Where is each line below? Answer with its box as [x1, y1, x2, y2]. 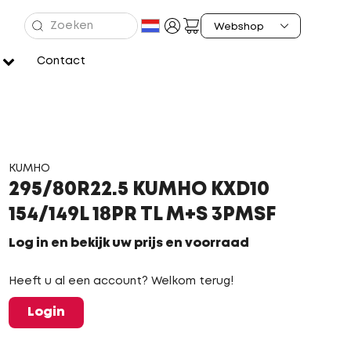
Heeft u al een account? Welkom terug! [8, 277, 233, 286]
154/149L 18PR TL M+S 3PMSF [8, 207, 276, 223]
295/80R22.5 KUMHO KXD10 [8, 182, 270, 198]
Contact [36, 56, 85, 66]
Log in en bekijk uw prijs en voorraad [8, 237, 249, 249]
